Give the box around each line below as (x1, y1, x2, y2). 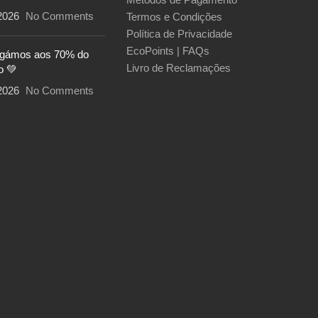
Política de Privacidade (126, 27, 232, 40)
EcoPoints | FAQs (126, 44, 209, 57)
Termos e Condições (126, 10, 222, 23)
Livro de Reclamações (126, 61, 231, 74)
